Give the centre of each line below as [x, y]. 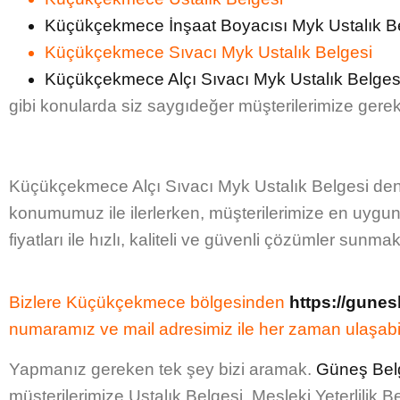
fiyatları [36, 240]
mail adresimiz [178, 329]
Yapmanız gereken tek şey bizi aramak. [162, 369]
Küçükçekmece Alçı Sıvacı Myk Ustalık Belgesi [189, 187]
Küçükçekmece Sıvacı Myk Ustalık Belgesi [208, 53]
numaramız [52, 329]
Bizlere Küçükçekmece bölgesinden [149, 303]
